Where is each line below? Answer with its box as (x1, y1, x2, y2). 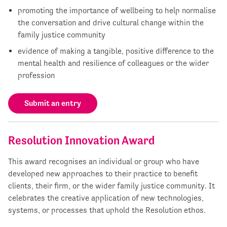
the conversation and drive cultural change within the (18, 17, 204, 27)
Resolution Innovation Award (8, 133, 155, 147)
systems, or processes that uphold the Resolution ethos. (8, 205, 206, 215)
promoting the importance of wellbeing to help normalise (18, 5, 216, 15)
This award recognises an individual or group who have (8, 156, 199, 166)
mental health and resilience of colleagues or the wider (18, 58, 209, 68)
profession (18, 70, 55, 80)
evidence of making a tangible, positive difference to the (18, 46, 214, 56)
